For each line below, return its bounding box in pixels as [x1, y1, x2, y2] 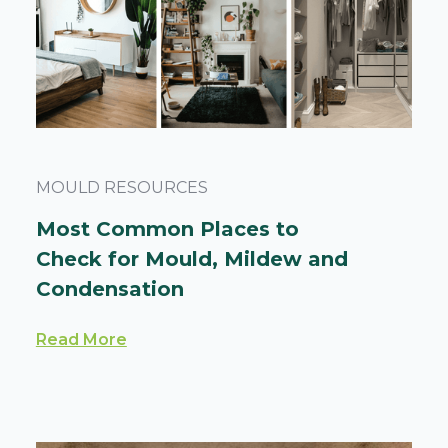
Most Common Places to [35, 217, 299, 241]
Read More [35, 330, 127, 349]
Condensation [35, 277, 184, 301]
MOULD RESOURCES [35, 178, 208, 197]
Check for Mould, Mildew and [35, 247, 348, 271]
